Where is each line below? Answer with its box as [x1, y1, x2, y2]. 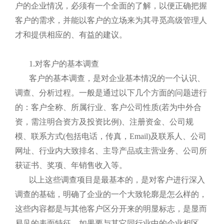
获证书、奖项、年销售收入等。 [15, 161, 127, 169]
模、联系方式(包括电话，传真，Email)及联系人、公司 [15, 132, 206, 140]
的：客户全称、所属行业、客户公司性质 [15, 103, 159, 111]
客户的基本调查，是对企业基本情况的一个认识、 [29, 74, 205, 82]
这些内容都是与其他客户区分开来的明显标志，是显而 [15, 204, 207, 213]
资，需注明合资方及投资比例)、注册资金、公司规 [15, 117, 193, 126]
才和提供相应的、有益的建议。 [15, 30, 127, 39]
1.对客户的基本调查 [29, 59, 99, 68]
